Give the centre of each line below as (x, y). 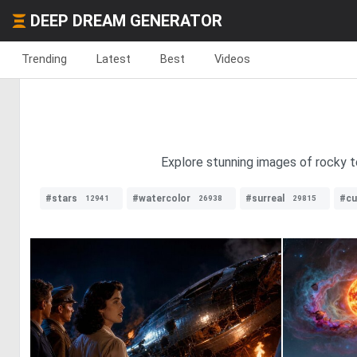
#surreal (265, 198)
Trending (44, 59)
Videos (232, 59)
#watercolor (161, 198)
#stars (61, 198)
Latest (114, 59)
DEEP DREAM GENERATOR (126, 21)
